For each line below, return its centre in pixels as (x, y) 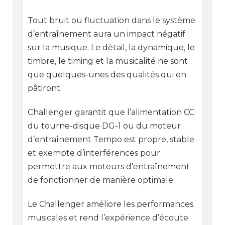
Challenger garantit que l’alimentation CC (111, 112)
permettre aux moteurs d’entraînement (108, 166)
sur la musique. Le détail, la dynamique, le (111, 47)
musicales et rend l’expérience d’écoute (108, 217)
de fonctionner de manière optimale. (101, 180)
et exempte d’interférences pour (94, 153)
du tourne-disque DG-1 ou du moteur (104, 126)
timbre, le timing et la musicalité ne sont (107, 61)
